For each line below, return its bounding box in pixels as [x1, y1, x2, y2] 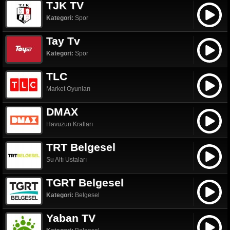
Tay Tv [46, 35, 80, 47]
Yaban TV [46, 212, 95, 224]
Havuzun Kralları [46, 121, 93, 128]
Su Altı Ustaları [46, 156, 87, 163]
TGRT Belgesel [46, 177, 124, 188]
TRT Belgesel [46, 141, 116, 153]
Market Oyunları [46, 85, 90, 92]
